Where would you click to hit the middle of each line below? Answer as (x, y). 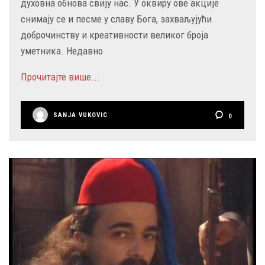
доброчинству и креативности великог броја (114, 35)
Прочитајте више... (60, 77)
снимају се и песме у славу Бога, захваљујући (116, 19)
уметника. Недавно (62, 51)
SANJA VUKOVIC (80, 115)
